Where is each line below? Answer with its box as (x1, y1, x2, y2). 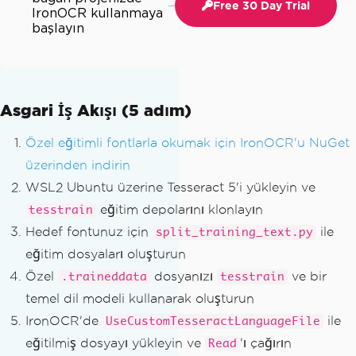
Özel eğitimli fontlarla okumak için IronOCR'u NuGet (25, 136, 350, 150)
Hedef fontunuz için (25, 225, 153, 239)
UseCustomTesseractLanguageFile (106, 315, 320, 328)
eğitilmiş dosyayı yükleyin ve (25, 336, 205, 350)
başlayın (32, 21, 84, 37)
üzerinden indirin (25, 158, 130, 172)
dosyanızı (150, 269, 217, 284)
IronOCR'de (25, 314, 103, 328)
